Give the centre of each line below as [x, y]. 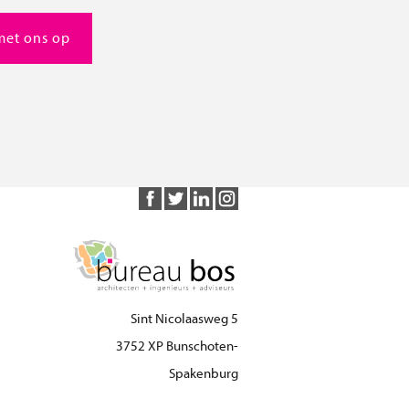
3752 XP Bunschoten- [178, 347]
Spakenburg [204, 374]
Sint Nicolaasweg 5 [185, 320]
